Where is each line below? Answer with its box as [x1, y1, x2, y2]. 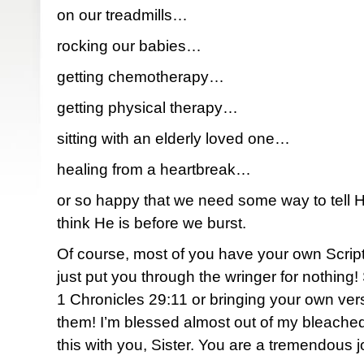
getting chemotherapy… [57, 68, 224, 85]
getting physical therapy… [57, 99, 238, 116]
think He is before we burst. [57, 214, 246, 232]
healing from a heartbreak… [57, 161, 251, 178]
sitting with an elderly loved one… [57, 130, 290, 147]
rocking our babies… [57, 37, 201, 54]
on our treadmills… [57, 6, 188, 24]
